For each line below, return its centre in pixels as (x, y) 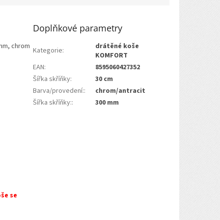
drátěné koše (117, 46)
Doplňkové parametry (78, 28)
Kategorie (48, 50)
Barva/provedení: (59, 91)
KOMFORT (112, 55)
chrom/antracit (121, 91)
